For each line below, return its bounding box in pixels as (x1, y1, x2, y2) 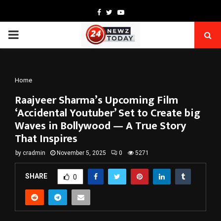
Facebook (100, 8, 131, 16)
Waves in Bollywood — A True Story (15, 117, 186, 135)
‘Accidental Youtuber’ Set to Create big (15, 104, 200, 122)
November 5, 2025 (57, 149, 106, 156)
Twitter (111, 8, 135, 16)
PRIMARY (7, 28, 58, 41)
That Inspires (15, 130, 77, 148)
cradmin (23, 149, 45, 156)
